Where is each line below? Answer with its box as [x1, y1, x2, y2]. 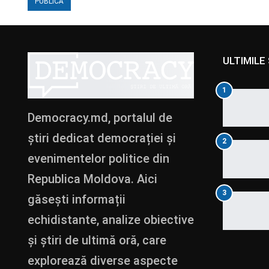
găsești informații [28, 192, 125, 207]
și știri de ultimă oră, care [28, 232, 166, 247]
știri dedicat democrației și [28, 130, 176, 145]
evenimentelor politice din [28, 151, 169, 166]
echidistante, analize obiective [28, 212, 194, 227]
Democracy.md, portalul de [28, 110, 172, 125]
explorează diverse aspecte [28, 253, 178, 268]
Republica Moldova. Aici [28, 171, 157, 186]
